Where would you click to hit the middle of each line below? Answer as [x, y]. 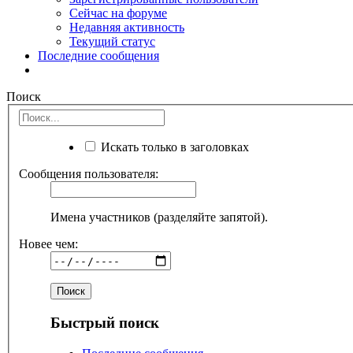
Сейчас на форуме [118, 13]
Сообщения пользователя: [89, 174]
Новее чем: [48, 244]
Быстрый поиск [105, 323]
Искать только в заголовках [173, 147]
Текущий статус [112, 41]
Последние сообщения [98, 55]
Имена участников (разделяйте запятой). [159, 217]
